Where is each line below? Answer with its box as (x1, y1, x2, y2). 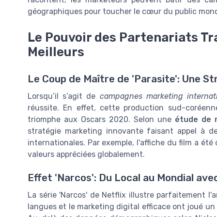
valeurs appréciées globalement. (28, 150, 145, 159)
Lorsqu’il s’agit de (28, 92, 100, 101)
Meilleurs (28, 44, 84, 59)
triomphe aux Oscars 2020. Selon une (28, 115, 175, 124)
